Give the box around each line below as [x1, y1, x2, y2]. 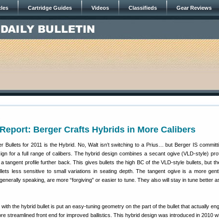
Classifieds [129, 5, 157, 11]
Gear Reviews [176, 5, 212, 11]
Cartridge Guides [28, 5, 72, 11]
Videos [91, 5, 109, 11]
